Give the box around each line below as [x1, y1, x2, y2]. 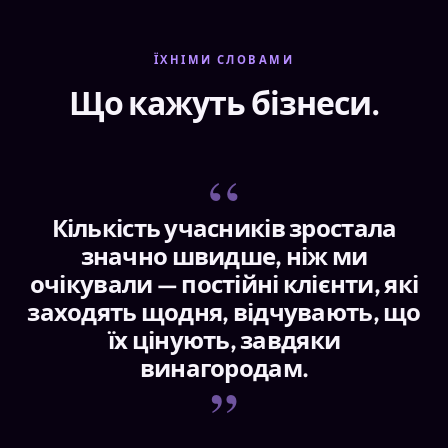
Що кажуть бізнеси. [69, 83, 379, 124]
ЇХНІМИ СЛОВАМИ [153, 53, 295, 68]
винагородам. [139, 353, 309, 384]
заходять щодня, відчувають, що [27, 297, 421, 328]
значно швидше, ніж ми [80, 241, 368, 272]
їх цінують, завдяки [107, 325, 341, 356]
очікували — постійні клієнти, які [29, 269, 419, 300]
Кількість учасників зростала [51, 213, 397, 244]
